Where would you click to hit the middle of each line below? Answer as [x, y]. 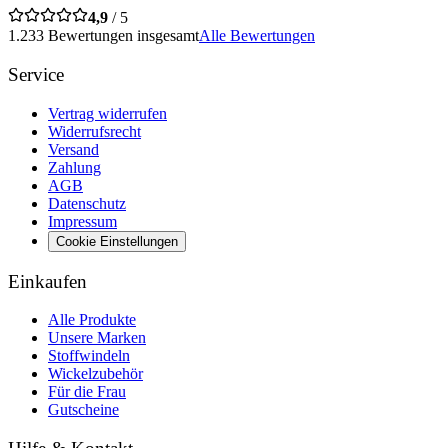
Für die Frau [87, 392]
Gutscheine [83, 410]
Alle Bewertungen [257, 36]
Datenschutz [87, 203]
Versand [73, 149]
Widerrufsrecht [94, 131]
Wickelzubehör [95, 374]
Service [36, 75]
